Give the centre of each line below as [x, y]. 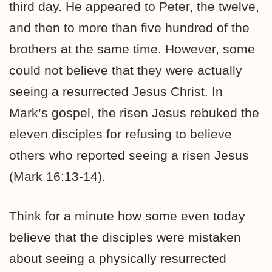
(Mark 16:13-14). [57, 176]
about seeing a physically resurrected [118, 258]
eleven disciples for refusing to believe [121, 134]
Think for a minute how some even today [127, 216]
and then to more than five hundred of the [129, 28]
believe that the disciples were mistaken [125, 237]
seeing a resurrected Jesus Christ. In [116, 91]
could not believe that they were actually [126, 70]
